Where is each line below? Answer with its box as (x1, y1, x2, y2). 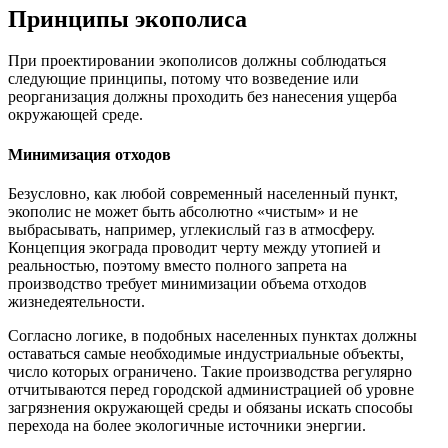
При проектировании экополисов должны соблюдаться (8, 52, 386, 70)
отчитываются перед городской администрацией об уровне (8, 380, 414, 398)
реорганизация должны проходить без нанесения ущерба (8, 88, 397, 106)
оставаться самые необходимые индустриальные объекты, (8, 344, 404, 362)
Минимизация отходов (8, 145, 171, 163)
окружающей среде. (8, 106, 143, 124)
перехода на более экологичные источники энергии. (8, 416, 366, 434)
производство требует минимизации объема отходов (8, 274, 367, 292)
